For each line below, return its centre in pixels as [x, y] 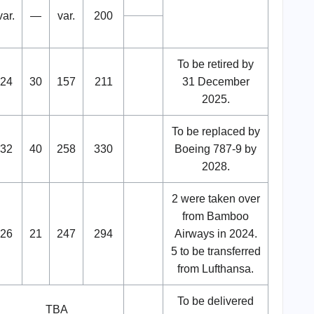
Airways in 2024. [216, 234]
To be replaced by [216, 132]
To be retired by [216, 64]
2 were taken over [216, 199]
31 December [216, 82]
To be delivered [216, 301]
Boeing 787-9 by [216, 149]
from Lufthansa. [216, 269]
